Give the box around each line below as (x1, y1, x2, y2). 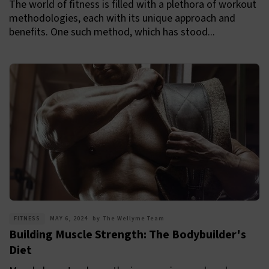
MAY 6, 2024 (50, 214, 88, 223)
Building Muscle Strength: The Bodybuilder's (9, 226, 246, 244)
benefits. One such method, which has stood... (9, 25, 215, 40)
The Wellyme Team (103, 214, 165, 223)
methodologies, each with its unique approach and (9, 11, 235, 26)
